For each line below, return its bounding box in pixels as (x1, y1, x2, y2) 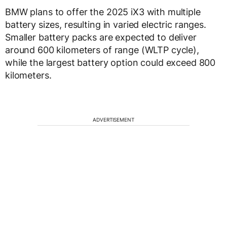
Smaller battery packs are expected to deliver (5, 32, 197, 43)
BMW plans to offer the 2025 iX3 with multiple (5, 7, 201, 18)
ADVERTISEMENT (93, 117, 134, 123)
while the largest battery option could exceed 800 (5, 57, 216, 68)
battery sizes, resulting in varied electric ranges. (5, 19, 206, 30)
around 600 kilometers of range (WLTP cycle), (5, 45, 199, 56)
